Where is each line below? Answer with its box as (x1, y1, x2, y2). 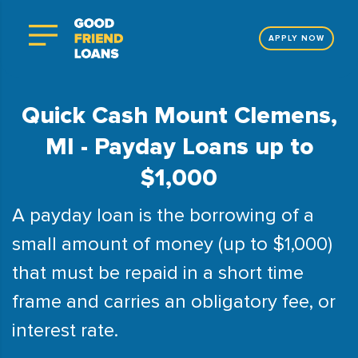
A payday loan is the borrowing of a (12, 204, 314, 227)
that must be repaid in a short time (12, 261, 304, 284)
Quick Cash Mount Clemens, (21, 101, 337, 130)
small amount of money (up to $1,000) (12, 233, 332, 256)
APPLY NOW (268, 34, 324, 44)
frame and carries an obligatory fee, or (12, 290, 336, 313)
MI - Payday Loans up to (45, 132, 313, 161)
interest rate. (12, 319, 118, 342)
